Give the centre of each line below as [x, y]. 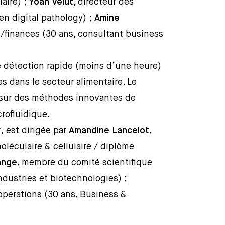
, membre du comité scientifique [85, 163]
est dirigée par [36, 131]
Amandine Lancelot [109, 131]
